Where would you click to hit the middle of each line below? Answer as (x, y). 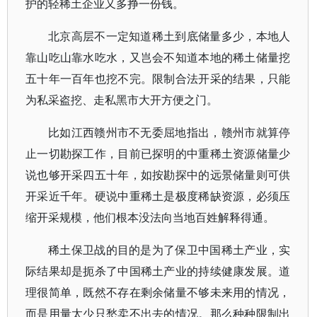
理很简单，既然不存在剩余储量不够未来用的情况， (158, 292)
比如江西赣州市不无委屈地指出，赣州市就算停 (169, 132)
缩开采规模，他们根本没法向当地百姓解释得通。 (150, 217)
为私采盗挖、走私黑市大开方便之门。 (122, 100)
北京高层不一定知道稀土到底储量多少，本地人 (169, 36)
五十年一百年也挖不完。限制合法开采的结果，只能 (158, 79)
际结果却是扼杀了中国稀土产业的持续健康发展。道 (158, 271)
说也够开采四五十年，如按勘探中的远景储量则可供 (158, 175)
